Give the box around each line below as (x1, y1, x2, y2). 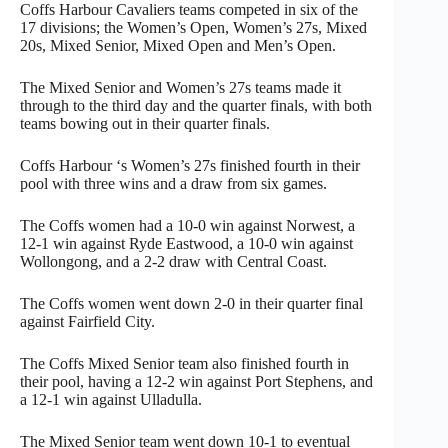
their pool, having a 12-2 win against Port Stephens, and (20, 372, 373, 390)
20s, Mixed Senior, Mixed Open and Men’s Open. (20, 36, 336, 54)
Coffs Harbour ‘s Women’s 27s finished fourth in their (20, 156, 360, 174)
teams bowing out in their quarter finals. (20, 114, 270, 132)
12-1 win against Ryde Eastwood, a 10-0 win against (20, 234, 353, 252)
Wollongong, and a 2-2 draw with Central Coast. (20, 252, 327, 270)
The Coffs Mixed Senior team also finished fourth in (20, 354, 349, 372)
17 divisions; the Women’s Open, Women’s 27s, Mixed (20, 18, 367, 36)
